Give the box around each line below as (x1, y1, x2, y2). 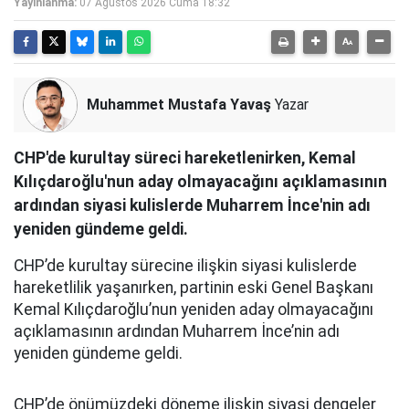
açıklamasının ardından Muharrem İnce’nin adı (14, 322, 340, 341)
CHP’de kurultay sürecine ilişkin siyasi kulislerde (14, 257, 357, 276)
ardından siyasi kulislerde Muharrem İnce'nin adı (14, 196, 371, 215)
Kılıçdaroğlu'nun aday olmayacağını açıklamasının (14, 173, 387, 192)
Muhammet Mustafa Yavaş (87, 96, 271, 114)
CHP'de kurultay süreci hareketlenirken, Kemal (14, 149, 356, 168)
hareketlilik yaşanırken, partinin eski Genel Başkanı (14, 278, 373, 298)
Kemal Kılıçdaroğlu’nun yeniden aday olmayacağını (14, 300, 373, 320)
